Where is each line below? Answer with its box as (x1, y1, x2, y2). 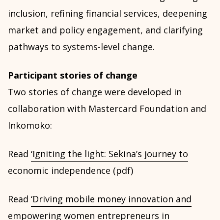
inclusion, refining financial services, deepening (8, 7, 207, 19)
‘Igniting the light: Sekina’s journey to (31, 147, 188, 160)
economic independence (8, 164, 110, 176)
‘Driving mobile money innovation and (31, 192, 192, 205)
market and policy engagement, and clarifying (8, 24, 203, 36)
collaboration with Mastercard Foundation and (8, 102, 206, 114)
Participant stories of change (8, 69, 137, 81)
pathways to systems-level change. (8, 40, 155, 53)
